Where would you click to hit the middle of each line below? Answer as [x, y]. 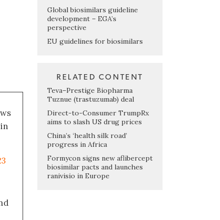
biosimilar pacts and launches [95, 167]
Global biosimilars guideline [93, 10]
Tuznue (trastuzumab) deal [91, 99]
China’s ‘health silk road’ [87, 135]
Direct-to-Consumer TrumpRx [98, 113]
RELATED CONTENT [100, 77]
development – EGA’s [82, 18]
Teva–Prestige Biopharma [90, 90]
